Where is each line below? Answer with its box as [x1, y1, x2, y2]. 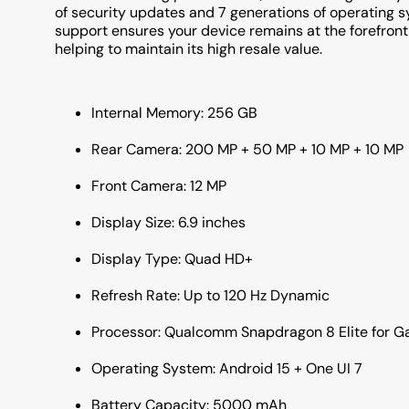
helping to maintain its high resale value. [55, 39, 322, 58]
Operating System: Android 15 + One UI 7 [91, 359, 362, 378]
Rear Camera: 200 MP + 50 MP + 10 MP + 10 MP [91, 140, 404, 159]
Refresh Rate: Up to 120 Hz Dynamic [91, 286, 330, 305]
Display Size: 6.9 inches [91, 213, 246, 232]
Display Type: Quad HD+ [91, 249, 253, 268]
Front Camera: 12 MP [91, 176, 226, 195]
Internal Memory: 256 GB [91, 103, 257, 122]
